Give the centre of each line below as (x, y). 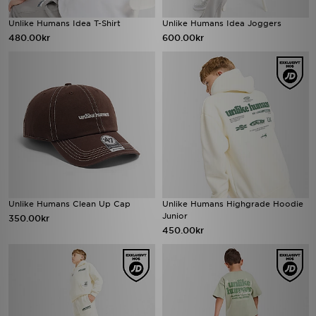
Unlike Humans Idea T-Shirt (65, 23)
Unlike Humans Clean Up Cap (69, 204)
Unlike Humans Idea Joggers (222, 23)
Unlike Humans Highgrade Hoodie (233, 204)
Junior (175, 216)
